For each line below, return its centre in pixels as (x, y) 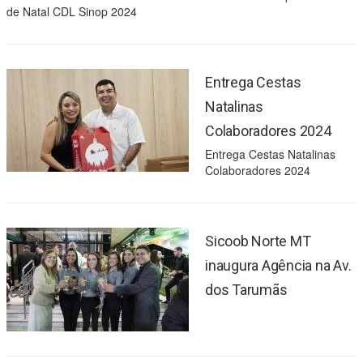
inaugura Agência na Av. (278, 266)
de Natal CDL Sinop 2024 (72, 12)
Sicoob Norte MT (258, 241)
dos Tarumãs (246, 290)
